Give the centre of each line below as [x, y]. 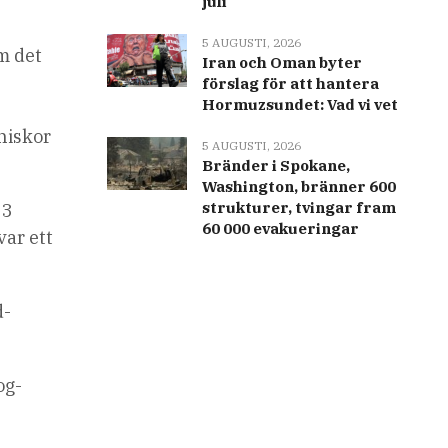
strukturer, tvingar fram [298, 207]
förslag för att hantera [290, 83]
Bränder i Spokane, [275, 165]
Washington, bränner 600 [298, 186]
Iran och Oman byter [281, 62]
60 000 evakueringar [280, 228]
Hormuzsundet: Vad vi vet [299, 104]
